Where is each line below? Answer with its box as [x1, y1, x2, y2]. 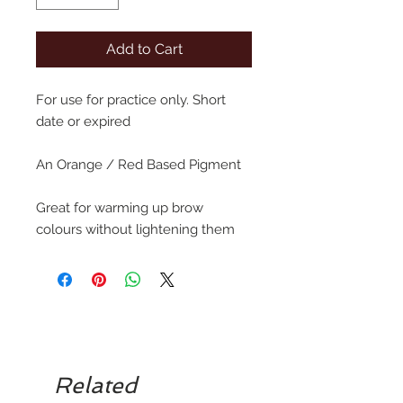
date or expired [36, 113, 130, 130]
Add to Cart [105, 40, 183, 58]
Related [54, 372, 137, 399]
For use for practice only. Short [36, 92, 226, 108]
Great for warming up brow [36, 200, 203, 216]
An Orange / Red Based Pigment [36, 157, 241, 173]
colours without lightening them [36, 221, 235, 237]
